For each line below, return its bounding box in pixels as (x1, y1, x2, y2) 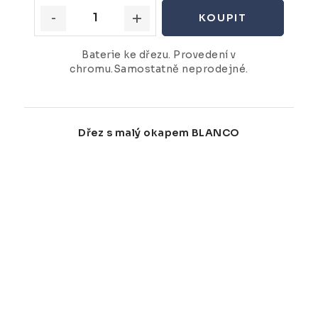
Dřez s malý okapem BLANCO (78, 126, 240, 139)
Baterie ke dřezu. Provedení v (82, 48, 236, 61)
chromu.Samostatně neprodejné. (70, 62, 248, 75)
